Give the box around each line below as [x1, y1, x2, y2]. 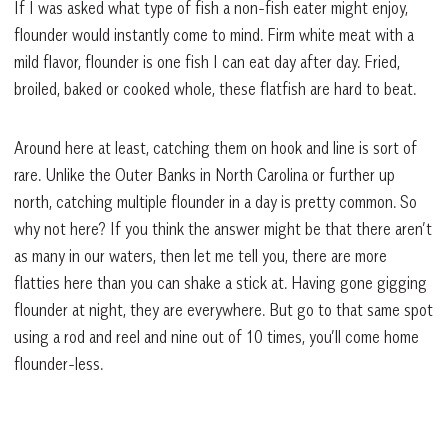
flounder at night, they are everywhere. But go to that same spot [14, 300, 433, 321]
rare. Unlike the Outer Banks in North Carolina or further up [14, 165, 395, 186]
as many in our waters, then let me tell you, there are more [14, 246, 387, 267]
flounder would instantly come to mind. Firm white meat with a [14, 25, 414, 46]
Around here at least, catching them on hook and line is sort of [14, 138, 417, 159]
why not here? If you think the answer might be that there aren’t [14, 219, 432, 240]
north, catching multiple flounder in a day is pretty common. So [14, 192, 417, 213]
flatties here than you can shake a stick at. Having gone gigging [14, 273, 427, 294]
